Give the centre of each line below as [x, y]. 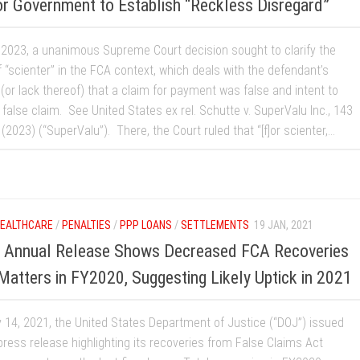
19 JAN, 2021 [284, 225]
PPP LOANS [146, 225]
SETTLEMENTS [215, 225]
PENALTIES [86, 225]
